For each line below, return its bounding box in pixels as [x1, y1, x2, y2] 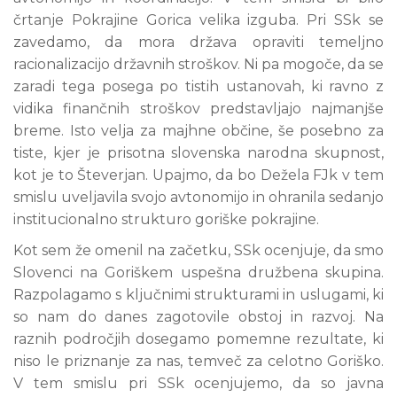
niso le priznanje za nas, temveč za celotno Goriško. [13, 353, 384, 370]
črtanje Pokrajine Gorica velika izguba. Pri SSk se [13, 12, 384, 28]
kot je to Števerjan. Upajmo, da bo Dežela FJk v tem [13, 167, 384, 183]
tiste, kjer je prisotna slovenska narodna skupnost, [13, 144, 384, 161]
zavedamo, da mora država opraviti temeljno [13, 34, 384, 51]
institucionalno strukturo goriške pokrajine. [13, 211, 319, 228]
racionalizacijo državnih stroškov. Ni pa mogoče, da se [13, 56, 384, 73]
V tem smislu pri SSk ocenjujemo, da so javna [13, 375, 384, 392]
